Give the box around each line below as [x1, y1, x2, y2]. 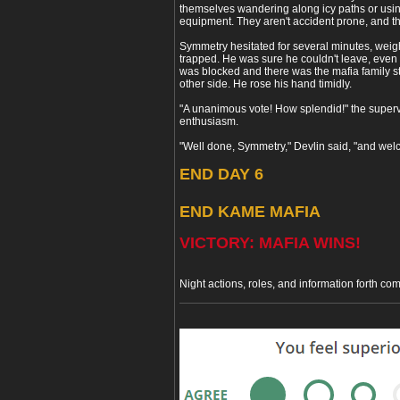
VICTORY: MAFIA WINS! [179, 234, 361, 253]
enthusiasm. [179, 115, 238, 129]
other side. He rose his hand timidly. [179, 78, 352, 91]
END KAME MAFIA [179, 203, 321, 221]
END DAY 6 [179, 165, 263, 184]
